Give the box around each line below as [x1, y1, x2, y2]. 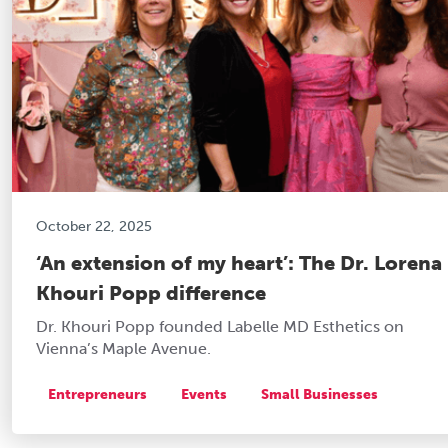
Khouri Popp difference [36, 280, 266, 305]
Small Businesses [261, 385, 378, 403]
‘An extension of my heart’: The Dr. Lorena [36, 250, 442, 275]
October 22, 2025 [36, 217, 152, 235]
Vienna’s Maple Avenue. [36, 338, 211, 358]
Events [181, 385, 227, 403]
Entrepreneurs [48, 385, 147, 403]
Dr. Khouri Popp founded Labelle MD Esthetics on [36, 316, 404, 336]
